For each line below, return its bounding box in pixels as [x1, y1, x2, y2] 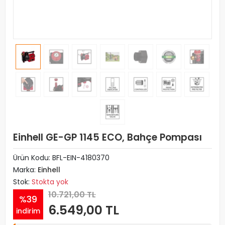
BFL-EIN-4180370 [52, 153, 109, 163]
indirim [16, 205, 40, 216]
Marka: [13, 165, 38, 175]
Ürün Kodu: [13, 153, 52, 163]
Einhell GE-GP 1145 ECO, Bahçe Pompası [13, 131, 202, 144]
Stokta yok [32, 177, 68, 187]
